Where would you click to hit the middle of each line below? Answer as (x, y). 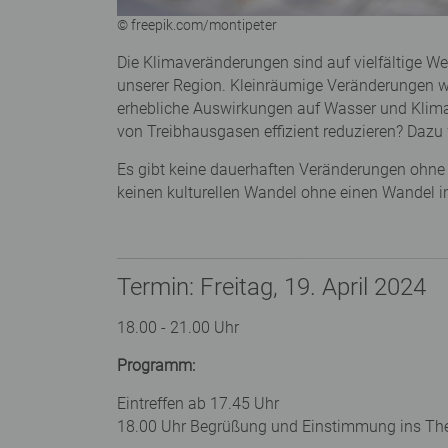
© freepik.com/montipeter (197, 25)
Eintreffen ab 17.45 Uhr (198, 404)
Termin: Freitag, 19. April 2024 (271, 287)
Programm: (156, 366)
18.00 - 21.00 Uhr (178, 328)
